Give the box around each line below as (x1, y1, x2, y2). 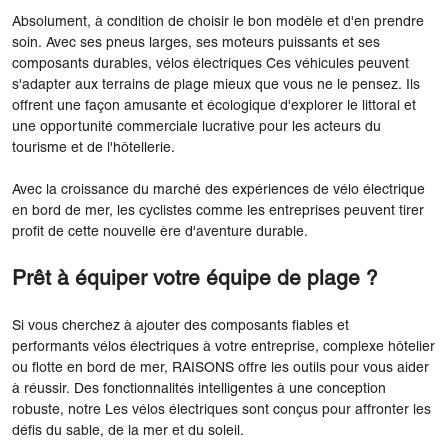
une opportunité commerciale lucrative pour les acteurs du (12, 120, 381, 134)
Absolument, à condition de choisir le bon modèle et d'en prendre (12, 15, 424, 29)
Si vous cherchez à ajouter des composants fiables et (12, 319, 349, 333)
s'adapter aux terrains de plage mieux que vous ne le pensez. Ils (12, 78, 420, 92)
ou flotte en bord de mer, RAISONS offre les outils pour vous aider (12, 361, 429, 375)
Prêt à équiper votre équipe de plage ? (12, 269, 378, 289)
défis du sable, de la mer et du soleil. (12, 424, 244, 438)
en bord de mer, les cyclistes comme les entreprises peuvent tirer (12, 204, 424, 218)
